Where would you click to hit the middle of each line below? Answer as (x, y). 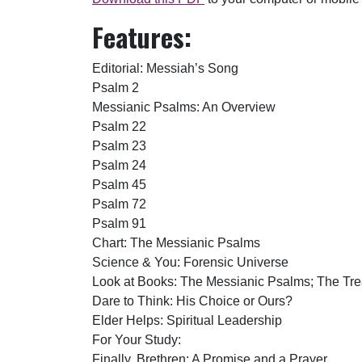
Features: (142, 37)
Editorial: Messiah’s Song (165, 69)
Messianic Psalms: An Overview (184, 107)
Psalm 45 (119, 185)
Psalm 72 (119, 204)
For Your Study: (137, 340)
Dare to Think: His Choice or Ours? (192, 301)
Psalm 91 (119, 224)
